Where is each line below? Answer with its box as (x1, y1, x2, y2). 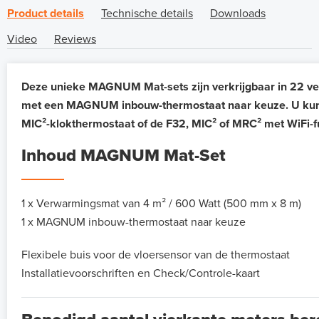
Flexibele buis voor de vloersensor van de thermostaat (21, 248, 290, 263)
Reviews (54, 32, 96, 47)
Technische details (101, 6, 193, 21)
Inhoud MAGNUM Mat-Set (21, 145, 226, 167)
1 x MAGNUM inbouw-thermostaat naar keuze (21, 215, 246, 230)
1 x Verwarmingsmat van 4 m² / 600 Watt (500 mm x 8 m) (21, 197, 301, 211)
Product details (7, 6, 84, 21)
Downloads (210, 6, 266, 21)
